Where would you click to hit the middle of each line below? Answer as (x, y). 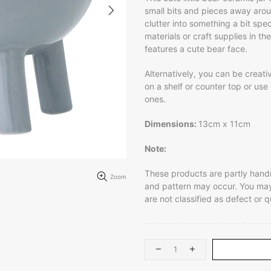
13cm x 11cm (224, 123)
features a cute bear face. (196, 48)
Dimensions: (171, 123)
